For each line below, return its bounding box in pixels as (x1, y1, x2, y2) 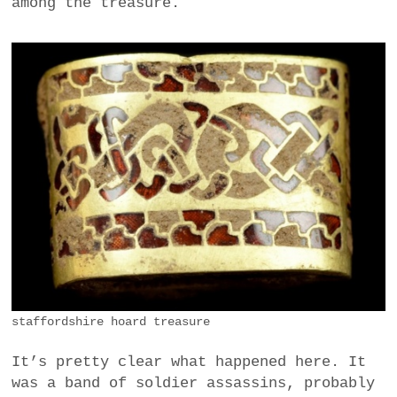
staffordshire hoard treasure (12, 315, 211, 329)
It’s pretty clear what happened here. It (12, 354, 367, 371)
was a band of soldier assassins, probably (12, 375, 376, 393)
